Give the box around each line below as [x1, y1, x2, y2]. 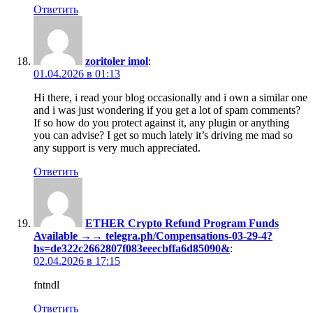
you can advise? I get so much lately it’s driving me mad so [34, 129, 293, 141]
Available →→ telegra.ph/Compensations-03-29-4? [34, 229, 272, 242]
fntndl [34, 278, 59, 291]
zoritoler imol [85, 54, 148, 67]
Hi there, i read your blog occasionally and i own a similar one [34, 91, 307, 103]
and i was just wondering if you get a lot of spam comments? [34, 103, 300, 116]
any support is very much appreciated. [34, 141, 201, 154]
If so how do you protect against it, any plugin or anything [34, 116, 289, 129]
